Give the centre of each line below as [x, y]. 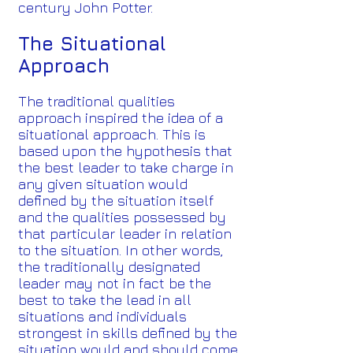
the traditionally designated [109, 267]
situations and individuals [102, 316]
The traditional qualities [97, 101]
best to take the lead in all [105, 300]
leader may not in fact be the [115, 283]
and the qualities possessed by [122, 217]
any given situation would [103, 184]
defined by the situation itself [116, 201]
